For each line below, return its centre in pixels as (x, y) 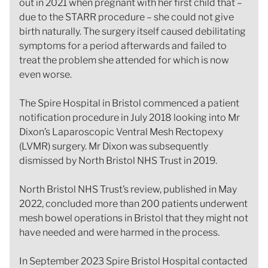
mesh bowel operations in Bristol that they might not (134, 218)
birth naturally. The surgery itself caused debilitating (133, 31)
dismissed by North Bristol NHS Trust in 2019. (118, 160)
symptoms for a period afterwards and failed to (123, 45)
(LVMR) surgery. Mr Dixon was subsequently (114, 146)
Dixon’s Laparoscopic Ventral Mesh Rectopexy (121, 132)
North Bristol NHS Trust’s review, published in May (128, 189)
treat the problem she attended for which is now (124, 60)
